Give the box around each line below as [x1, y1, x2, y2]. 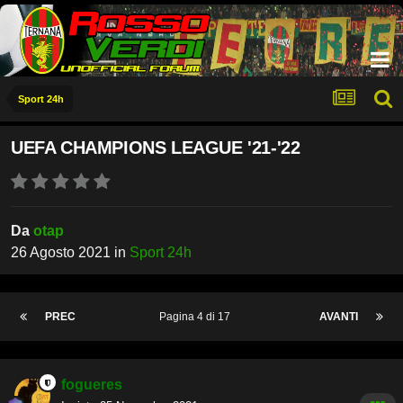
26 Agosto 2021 [11, 245, 111, 261]
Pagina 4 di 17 [159, 310, 236, 324]
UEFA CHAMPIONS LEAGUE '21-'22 [11, 138, 300, 158]
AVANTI [319, 310, 358, 324]
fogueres [61, 377, 122, 393]
